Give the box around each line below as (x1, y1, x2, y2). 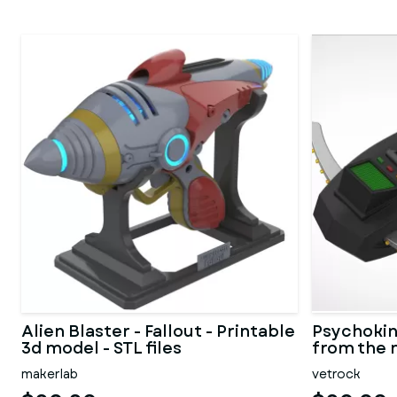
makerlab (21, 365, 78, 383)
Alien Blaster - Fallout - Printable (21, 320, 295, 343)
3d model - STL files (21, 337, 182, 360)
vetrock (312, 365, 361, 383)
